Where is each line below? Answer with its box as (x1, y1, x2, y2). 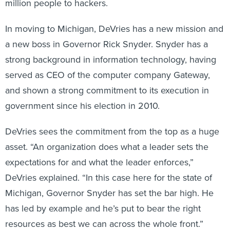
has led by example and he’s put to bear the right (5, 202, 201, 215)
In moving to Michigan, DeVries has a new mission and (5, 22, 223, 35)
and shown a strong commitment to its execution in (5, 84, 209, 97)
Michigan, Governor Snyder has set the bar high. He (5, 186, 214, 200)
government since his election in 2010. (5, 99, 160, 112)
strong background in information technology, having (5, 53, 216, 66)
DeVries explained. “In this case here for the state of (5, 171, 212, 184)
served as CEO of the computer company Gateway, (5, 68, 210, 82)
